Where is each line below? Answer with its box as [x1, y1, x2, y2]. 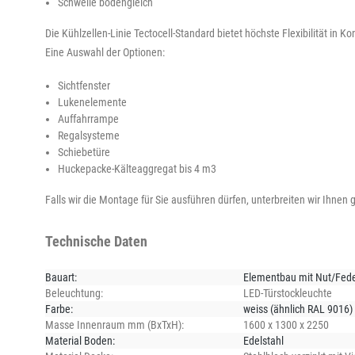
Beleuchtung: [45, 286, 103, 300]
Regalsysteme [58, 128, 120, 142]
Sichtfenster [58, 78, 110, 92]
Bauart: [45, 270, 77, 284]
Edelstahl [243, 334, 284, 347]
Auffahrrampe [58, 112, 119, 125]
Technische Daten [45, 232, 147, 250]
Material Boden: [45, 334, 115, 347]
